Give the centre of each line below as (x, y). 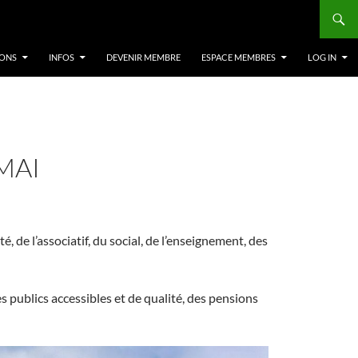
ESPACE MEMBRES (239, 57)
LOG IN (322, 57)
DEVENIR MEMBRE (143, 57)
